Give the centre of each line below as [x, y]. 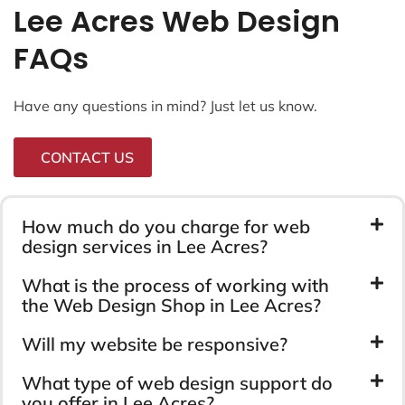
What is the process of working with [175, 285]
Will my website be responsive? [155, 344]
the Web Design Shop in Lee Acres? [171, 305]
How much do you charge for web [166, 226]
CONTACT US [87, 157]
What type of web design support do [177, 382]
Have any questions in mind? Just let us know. [165, 105]
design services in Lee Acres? [145, 246]
